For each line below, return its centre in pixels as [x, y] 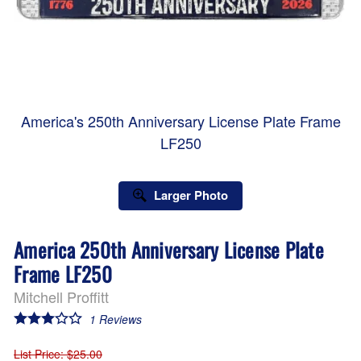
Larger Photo [191, 195]
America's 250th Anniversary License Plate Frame [180, 120]
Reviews [118, 320]
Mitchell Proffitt [61, 296]
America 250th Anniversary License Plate [169, 249]
